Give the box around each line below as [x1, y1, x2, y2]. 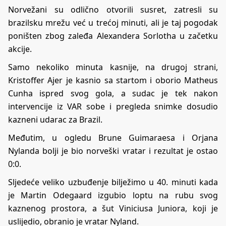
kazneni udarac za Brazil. [8, 114, 102, 125]
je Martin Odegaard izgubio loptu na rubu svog [8, 189, 218, 201]
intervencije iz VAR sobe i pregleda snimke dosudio [8, 100, 218, 112]
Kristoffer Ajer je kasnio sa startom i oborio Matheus [8, 74, 218, 86]
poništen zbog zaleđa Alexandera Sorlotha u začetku [8, 30, 218, 41]
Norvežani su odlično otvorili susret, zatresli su [8, 4, 218, 15]
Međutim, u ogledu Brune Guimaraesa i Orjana [8, 132, 218, 143]
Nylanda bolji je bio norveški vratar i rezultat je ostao [8, 145, 218, 156]
